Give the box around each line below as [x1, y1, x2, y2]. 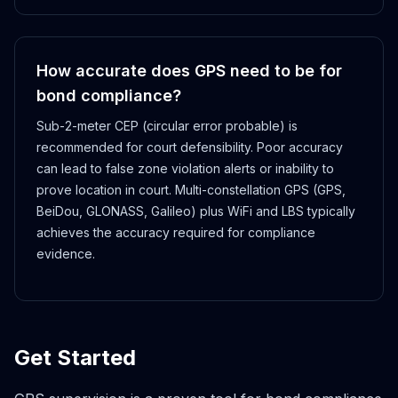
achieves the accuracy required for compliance [36, 224, 315, 240]
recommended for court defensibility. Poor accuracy [36, 139, 343, 155]
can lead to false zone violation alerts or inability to [36, 160, 334, 176]
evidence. [36, 245, 95, 261]
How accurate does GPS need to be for [36, 60, 342, 80]
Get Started [14, 344, 136, 370]
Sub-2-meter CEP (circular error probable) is [36, 117, 298, 133]
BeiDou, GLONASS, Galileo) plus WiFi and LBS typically [36, 203, 355, 219]
